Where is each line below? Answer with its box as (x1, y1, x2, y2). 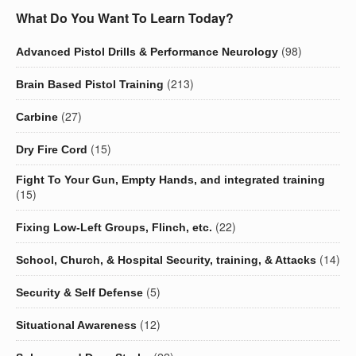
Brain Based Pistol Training (16, 78, 164, 91)
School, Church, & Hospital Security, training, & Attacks (16, 253, 316, 267)
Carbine (16, 110, 58, 124)
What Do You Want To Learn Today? (16, 9, 234, 28)
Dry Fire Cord (16, 143, 87, 157)
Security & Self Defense (16, 286, 143, 300)
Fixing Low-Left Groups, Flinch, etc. (16, 221, 212, 234)
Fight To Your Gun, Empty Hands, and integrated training (16, 173, 325, 187)
